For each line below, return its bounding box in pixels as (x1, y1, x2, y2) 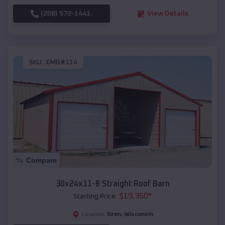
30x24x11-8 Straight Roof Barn (55, 179, 170, 188)
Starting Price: (73, 192, 117, 200)
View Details (147, 10, 188, 18)
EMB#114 (46, 58, 77, 66)
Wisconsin (124, 211, 153, 217)
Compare (26, 156, 57, 164)
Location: (81, 211, 105, 217)
